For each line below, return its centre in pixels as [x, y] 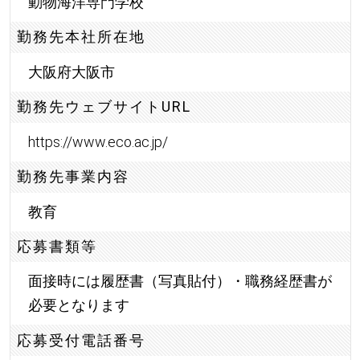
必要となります [78, 305]
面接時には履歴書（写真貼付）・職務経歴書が [180, 281]
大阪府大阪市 [71, 72]
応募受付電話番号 [82, 340]
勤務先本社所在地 [82, 37]
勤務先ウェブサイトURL [104, 107]
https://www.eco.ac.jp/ [98, 141]
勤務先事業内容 [74, 177]
